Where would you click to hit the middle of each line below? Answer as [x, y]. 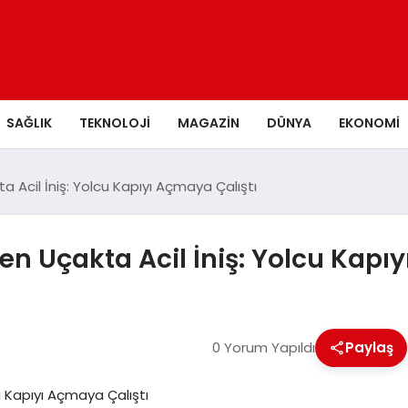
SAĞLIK [29, 123]
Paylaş [369, 347]
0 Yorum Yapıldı [263, 347]
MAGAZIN [209, 123]
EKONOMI [369, 123]
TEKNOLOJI [115, 123]
